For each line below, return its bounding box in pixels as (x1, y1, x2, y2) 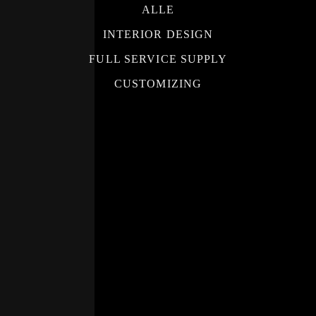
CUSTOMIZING (114, 77, 202, 90)
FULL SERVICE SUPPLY (89, 52, 227, 65)
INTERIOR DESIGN (102, 28, 214, 40)
